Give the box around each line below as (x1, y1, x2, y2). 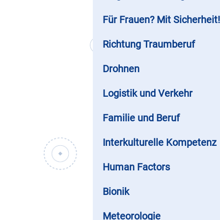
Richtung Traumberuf (103, 38, 195, 51)
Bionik (103, 186, 129, 198)
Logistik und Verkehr (103, 87, 192, 100)
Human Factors (103, 161, 170, 173)
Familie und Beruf (103, 112, 180, 124)
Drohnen (103, 63, 139, 75)
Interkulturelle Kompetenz (103, 137, 217, 149)
